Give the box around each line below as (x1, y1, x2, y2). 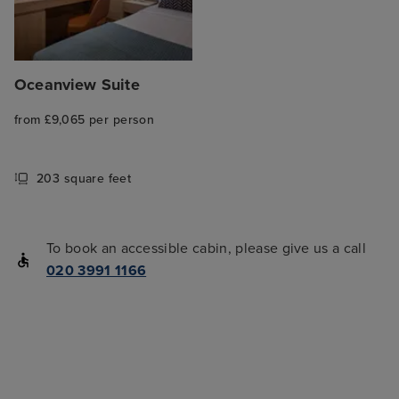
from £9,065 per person (14, 111, 155, 127)
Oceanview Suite (14, 74, 140, 94)
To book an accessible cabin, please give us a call (46, 240, 367, 258)
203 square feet (37, 170, 132, 186)
